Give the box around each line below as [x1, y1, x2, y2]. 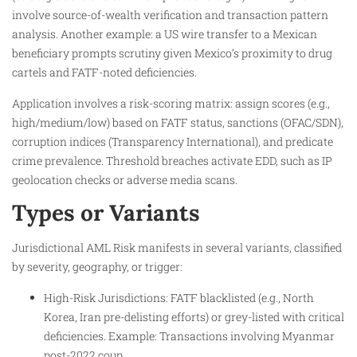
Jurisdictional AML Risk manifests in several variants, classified [12, 240, 342, 256]
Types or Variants [12, 198, 200, 228]
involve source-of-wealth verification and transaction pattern [12, 7, 328, 23]
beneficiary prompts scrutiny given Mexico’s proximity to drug [12, 45, 332, 61]
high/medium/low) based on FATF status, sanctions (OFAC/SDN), [12, 114, 343, 130]
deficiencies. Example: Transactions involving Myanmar [44, 328, 335, 343]
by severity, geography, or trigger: [12, 259, 182, 275]
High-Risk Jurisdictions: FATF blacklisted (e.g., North [44, 289, 314, 305]
